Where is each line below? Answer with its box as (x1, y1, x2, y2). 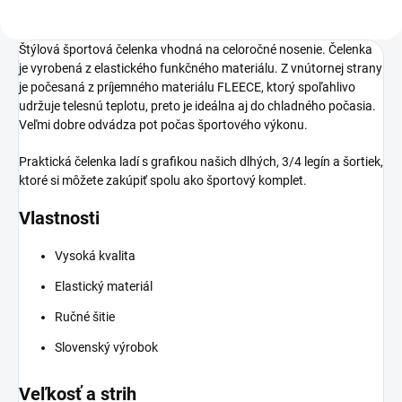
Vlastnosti (19, 206, 100, 229)
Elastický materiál (55, 278, 153, 293)
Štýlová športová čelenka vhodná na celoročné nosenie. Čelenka (19, 41, 372, 57)
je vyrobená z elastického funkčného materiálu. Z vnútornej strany (19, 60, 382, 75)
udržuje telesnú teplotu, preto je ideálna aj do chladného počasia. (19, 98, 376, 113)
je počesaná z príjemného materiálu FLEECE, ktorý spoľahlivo (19, 79, 355, 94)
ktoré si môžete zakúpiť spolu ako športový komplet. (19, 172, 307, 188)
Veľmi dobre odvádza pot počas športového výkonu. (19, 117, 308, 132)
